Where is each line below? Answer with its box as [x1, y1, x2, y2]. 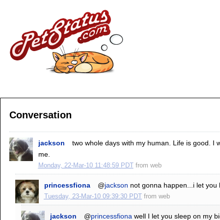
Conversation [9, 109, 72, 120]
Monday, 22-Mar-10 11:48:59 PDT [38, 161, 134, 169]
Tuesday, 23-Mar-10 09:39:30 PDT [44, 192, 142, 200]
